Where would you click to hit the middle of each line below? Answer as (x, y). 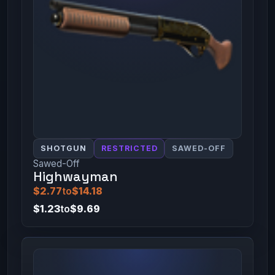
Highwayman (75, 176)
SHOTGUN (63, 148)
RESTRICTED (129, 148)
